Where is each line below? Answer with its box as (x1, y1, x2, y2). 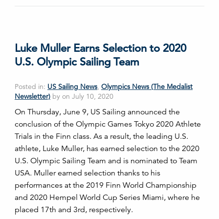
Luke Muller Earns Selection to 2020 (15, 41, 186, 55)
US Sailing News (47, 82, 97, 91)
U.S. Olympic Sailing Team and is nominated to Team (15, 155, 197, 166)
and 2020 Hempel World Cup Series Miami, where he (15, 192, 200, 202)
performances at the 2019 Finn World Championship (15, 180, 197, 190)
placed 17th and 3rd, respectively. (15, 204, 133, 215)
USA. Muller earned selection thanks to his (15, 168, 160, 178)
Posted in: (15, 82, 47, 91)
